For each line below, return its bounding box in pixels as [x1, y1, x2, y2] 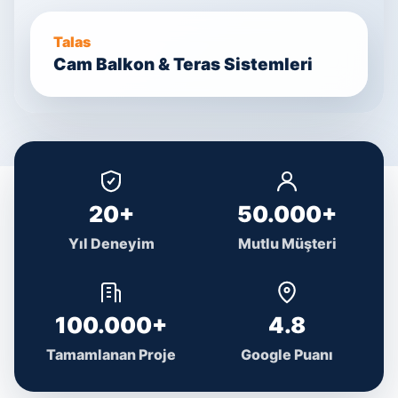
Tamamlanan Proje [46, 346, 176, 363]
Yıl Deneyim [68, 235, 155, 252]
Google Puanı [241, 346, 333, 363]
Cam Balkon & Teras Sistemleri [53, 54, 313, 75]
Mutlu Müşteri [237, 235, 337, 252]
